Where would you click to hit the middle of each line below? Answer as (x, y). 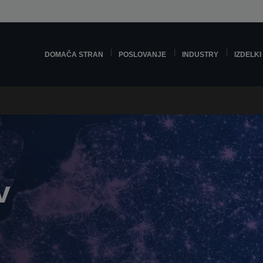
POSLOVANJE (143, 54)
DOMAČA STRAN (74, 54)
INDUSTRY (200, 54)
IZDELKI (248, 54)
